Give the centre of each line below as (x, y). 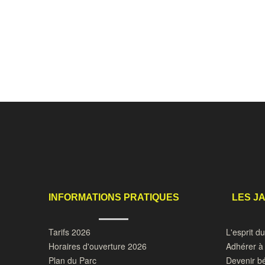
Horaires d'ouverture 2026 (98, 246)
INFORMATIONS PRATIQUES (114, 197)
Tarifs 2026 (70, 232)
